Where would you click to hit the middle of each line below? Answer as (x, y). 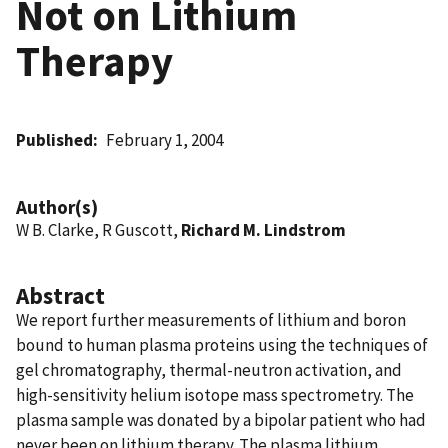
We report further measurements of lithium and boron (211, 319)
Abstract (60, 295)
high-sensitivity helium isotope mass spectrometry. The (215, 394)
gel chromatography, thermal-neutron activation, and (209, 369)
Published (54, 139)
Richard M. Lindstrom (263, 229)
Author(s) (57, 206)
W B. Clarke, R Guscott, (98, 229)
